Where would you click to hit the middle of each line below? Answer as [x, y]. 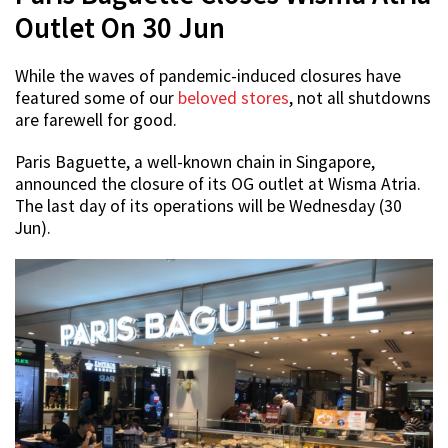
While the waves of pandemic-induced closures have [208, 76]
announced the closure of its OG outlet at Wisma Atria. [218, 184]
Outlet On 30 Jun [120, 28]
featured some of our [96, 98]
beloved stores [233, 98]
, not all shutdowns [360, 98]
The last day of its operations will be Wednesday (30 [208, 206]
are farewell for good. [96, 120]
